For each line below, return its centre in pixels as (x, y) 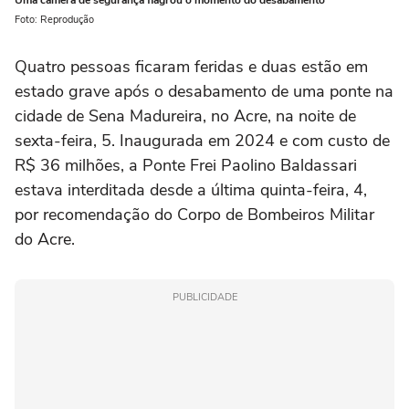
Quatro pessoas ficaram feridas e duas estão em (191, 67)
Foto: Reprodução (54, 20)
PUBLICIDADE (204, 298)
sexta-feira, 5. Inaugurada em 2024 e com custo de (202, 141)
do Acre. (47, 240)
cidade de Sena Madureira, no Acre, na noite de (185, 116)
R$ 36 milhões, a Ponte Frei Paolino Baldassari (186, 166)
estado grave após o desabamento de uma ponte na (204, 92)
